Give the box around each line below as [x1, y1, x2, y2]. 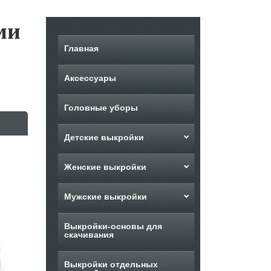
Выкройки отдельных [64, 260, 158, 269]
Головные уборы [64, 103, 139, 113]
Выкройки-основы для [64, 221, 163, 231]
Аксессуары [64, 73, 116, 83]
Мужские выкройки [64, 192, 148, 201]
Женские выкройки [64, 162, 147, 172]
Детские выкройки [64, 132, 145, 142]
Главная [64, 44, 99, 53]
